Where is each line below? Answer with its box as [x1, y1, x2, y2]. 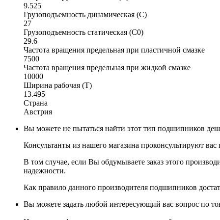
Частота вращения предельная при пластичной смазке [24, 45, 205, 54]
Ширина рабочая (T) [24, 81, 92, 89]
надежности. [24, 166, 66, 175]
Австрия [24, 107, 52, 116]
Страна [24, 98, 48, 107]
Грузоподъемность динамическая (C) [24, 10, 147, 19]
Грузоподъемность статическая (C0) [24, 27, 143, 36]
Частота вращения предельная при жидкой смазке [24, 63, 191, 72]
